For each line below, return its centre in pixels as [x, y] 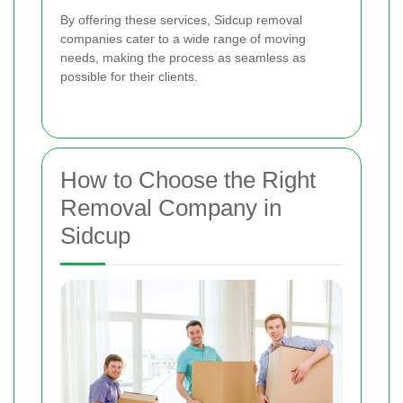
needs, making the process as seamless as [183, 58]
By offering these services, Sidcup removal [181, 20]
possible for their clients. [129, 77]
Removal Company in [171, 208]
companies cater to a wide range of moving [183, 39]
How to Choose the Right [188, 180]
